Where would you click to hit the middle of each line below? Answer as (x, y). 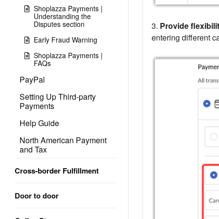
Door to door (37, 196)
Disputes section (59, 24)
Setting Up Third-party (58, 97)
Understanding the (62, 16)
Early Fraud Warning (66, 40)
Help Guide (39, 123)
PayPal (32, 79)
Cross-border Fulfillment (57, 171)
